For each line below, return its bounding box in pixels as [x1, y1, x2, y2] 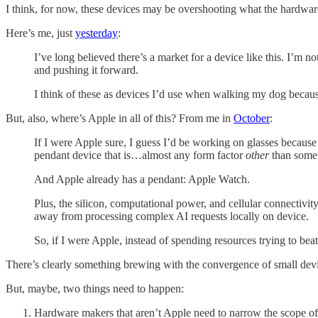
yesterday [75, 26, 118, 39]
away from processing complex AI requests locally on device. [34, 209, 309, 222]
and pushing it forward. [34, 63, 138, 76]
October [234, 111, 270, 124]
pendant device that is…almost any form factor [34, 148, 246, 161]
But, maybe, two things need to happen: [6, 282, 184, 295]
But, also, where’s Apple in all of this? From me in [6, 111, 234, 124]
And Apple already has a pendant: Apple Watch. [34, 172, 250, 185]
